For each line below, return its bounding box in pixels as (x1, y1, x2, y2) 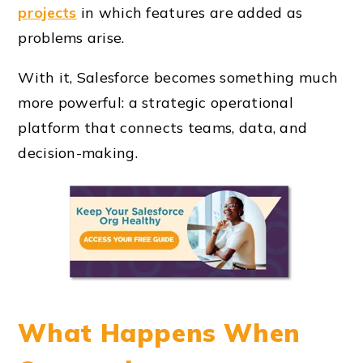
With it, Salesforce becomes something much (18, 67, 339, 87)
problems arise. (18, 28, 125, 47)
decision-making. (18, 143, 138, 162)
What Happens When (18, 316, 301, 348)
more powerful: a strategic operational (18, 92, 294, 112)
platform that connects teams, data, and (18, 117, 308, 137)
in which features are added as (76, 2, 303, 22)
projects (18, 2, 77, 22)
